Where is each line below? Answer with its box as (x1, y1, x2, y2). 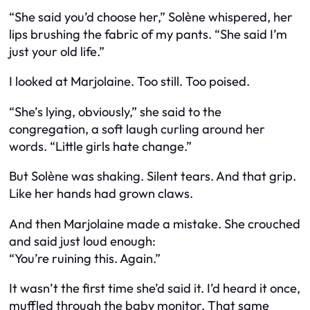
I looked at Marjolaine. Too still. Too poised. (9, 73, 250, 90)
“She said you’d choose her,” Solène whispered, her (9, 8, 293, 25)
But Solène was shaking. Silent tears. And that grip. (9, 168, 296, 185)
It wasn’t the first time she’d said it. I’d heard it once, (9, 280, 300, 297)
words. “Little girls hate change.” (9, 138, 192, 154)
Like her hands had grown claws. (9, 185, 193, 202)
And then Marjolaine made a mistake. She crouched (9, 215, 300, 232)
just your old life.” (9, 43, 104, 60)
